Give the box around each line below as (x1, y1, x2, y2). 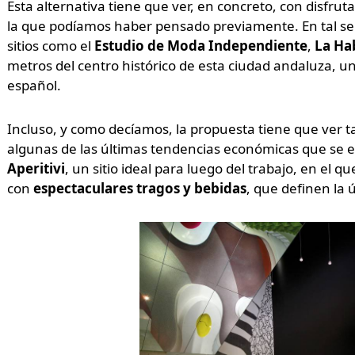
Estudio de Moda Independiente (94, 36, 307, 55)
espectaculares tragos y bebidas (32, 179, 246, 198)
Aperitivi (6, 159, 65, 178)
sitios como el (6, 36, 94, 55)
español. (6, 76, 61, 95)
